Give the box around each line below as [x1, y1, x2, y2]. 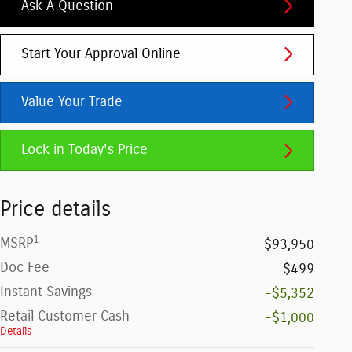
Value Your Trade [21, 94, 123, 109]
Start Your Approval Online [21, 46, 181, 61]
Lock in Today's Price [21, 143, 148, 158]
